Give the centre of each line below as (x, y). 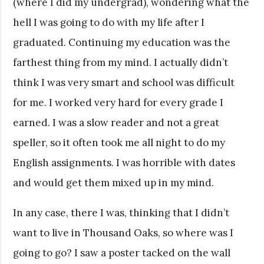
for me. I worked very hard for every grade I (118, 102)
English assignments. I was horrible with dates (124, 162)
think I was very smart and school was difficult (124, 82)
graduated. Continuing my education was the (122, 42)
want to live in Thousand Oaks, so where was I (123, 232)
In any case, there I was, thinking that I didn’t (121, 212)
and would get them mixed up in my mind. (114, 182)
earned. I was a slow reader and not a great (116, 122)
